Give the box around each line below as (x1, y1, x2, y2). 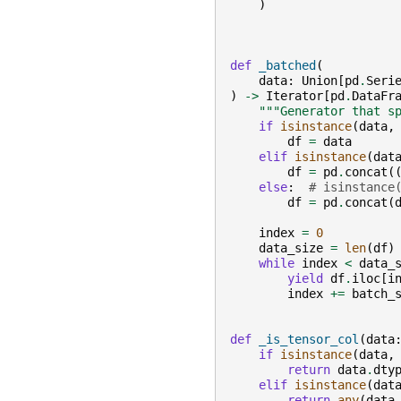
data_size (259, 241, 323, 256)
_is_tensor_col (259, 332, 359, 347)
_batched (259, 58, 316, 73)
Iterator (266, 89, 323, 104)
